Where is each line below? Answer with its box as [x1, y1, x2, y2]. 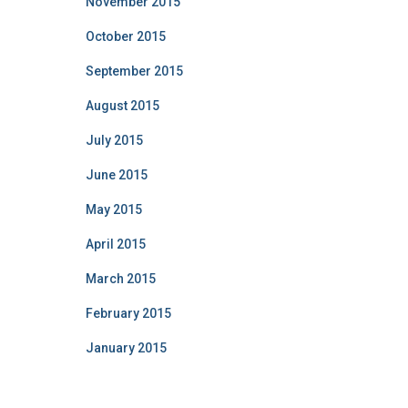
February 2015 [85, 305, 171, 321]
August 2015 [85, 97, 159, 113]
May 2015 [85, 201, 142, 217]
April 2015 [85, 236, 146, 251]
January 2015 [85, 340, 167, 355]
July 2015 [85, 132, 143, 148]
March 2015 [85, 270, 156, 286]
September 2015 [85, 63, 183, 78]
